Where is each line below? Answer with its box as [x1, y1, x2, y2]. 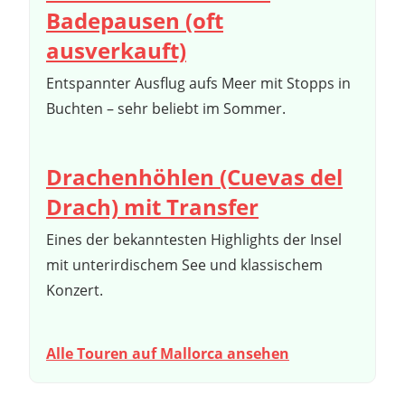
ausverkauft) [46, 34, 186, 65]
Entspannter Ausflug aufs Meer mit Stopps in [46, 72, 351, 93]
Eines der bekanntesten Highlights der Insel [46, 229, 342, 250]
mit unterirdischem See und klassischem [46, 254, 323, 275]
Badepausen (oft [46, 5, 223, 35]
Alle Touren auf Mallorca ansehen [46, 343, 289, 363]
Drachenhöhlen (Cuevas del [46, 161, 343, 192]
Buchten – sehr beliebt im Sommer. [46, 98, 286, 118]
